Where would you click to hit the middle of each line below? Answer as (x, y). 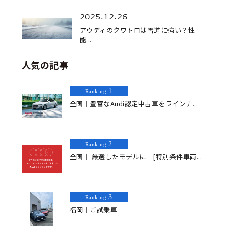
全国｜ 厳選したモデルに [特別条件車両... (136, 157)
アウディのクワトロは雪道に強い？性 (137, 30)
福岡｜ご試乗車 (93, 210)
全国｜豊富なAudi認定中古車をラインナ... (134, 104)
